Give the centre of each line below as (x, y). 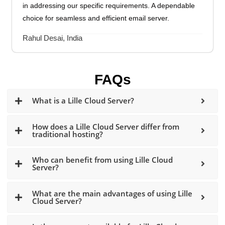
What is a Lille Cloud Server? (83, 101)
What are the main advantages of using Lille (113, 193)
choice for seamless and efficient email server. (96, 18)
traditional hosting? (68, 134)
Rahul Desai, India (53, 38)
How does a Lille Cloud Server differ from (106, 127)
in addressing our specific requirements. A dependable (109, 6)
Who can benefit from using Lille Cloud (103, 160)
